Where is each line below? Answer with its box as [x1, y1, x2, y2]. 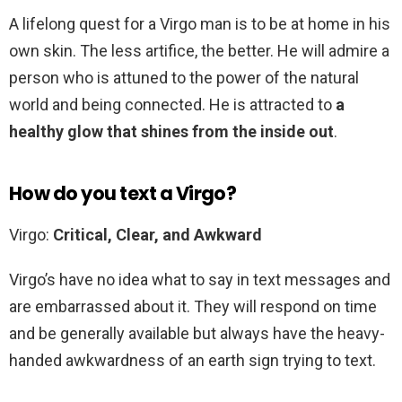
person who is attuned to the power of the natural [9, 68, 359, 88]
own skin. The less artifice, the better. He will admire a [9, 41, 389, 61]
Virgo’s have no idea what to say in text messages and [9, 270, 390, 290]
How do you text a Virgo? [9, 180, 237, 207]
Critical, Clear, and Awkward [53, 225, 262, 245]
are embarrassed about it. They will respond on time [9, 297, 377, 317]
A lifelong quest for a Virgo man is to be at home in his [9, 14, 390, 34]
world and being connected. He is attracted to [9, 95, 336, 115]
